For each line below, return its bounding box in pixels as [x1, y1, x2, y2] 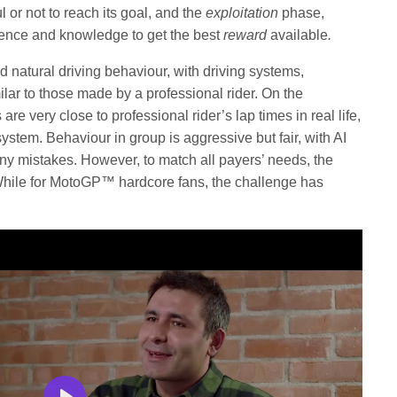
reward [223, 27, 271, 43]
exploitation [206, 5, 283, 20]
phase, [282, 5, 325, 20]
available [270, 27, 329, 43]
